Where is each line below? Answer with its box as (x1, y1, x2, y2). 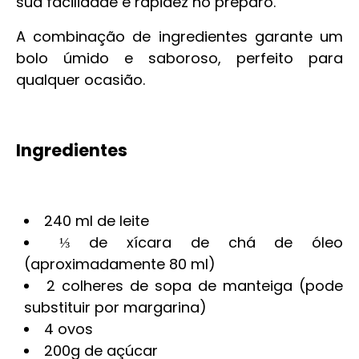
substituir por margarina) (24, 297, 207, 317)
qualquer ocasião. (16, 70, 145, 90)
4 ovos (44, 319, 93, 339)
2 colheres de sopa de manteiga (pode (46, 276, 343, 296)
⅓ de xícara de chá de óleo (58, 232, 344, 252)
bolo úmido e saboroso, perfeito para (16, 48, 343, 68)
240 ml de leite (44, 211, 149, 231)
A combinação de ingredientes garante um (16, 26, 343, 46)
